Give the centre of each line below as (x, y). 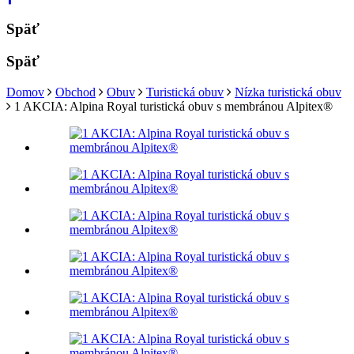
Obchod (75, 92)
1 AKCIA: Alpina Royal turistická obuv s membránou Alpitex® (173, 106)
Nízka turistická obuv (288, 92)
